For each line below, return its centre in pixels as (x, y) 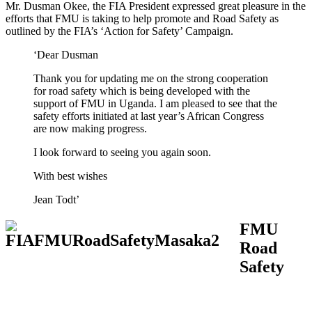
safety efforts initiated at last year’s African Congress (149, 116)
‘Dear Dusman (66, 55)
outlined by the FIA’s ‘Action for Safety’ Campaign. (119, 31)
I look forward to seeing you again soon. (122, 153)
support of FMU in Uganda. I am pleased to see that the (155, 104)
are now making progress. (90, 129)
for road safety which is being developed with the (142, 91)
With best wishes (70, 176)
